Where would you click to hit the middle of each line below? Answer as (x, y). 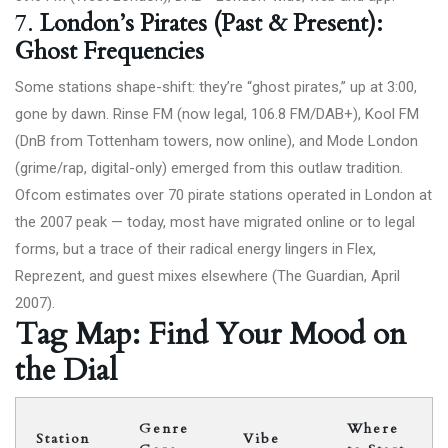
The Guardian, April (338, 276)
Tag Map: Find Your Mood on (210, 334)
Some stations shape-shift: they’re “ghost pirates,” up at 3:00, (216, 87)
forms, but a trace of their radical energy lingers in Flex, (195, 249)
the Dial (66, 370)
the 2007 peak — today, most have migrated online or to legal (215, 222)
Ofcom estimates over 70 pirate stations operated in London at (223, 195)
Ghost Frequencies (109, 51)
